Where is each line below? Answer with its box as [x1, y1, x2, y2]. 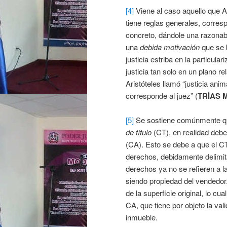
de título [126, 127, 152, 138]
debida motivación [140, 41, 200, 52]
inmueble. [126, 212, 158, 223]
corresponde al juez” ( [126, 90, 198, 101]
